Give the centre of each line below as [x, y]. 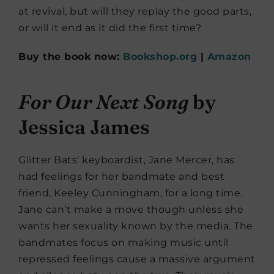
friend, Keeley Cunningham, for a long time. [131, 193]
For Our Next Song [103, 102]
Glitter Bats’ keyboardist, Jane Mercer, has [127, 160]
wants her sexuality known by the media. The [136, 226]
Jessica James [84, 127]
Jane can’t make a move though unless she [131, 210]
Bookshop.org [160, 57]
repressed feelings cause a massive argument [137, 259]
